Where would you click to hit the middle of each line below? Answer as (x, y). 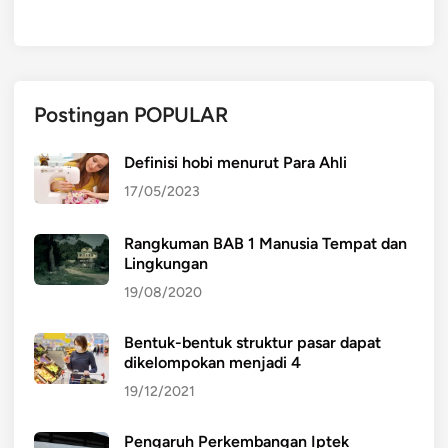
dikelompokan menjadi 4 (212, 363)
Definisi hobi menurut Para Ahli (235, 163)
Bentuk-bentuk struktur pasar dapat (252, 343)
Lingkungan (166, 264)
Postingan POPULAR (131, 115)
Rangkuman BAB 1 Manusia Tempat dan (265, 244)
